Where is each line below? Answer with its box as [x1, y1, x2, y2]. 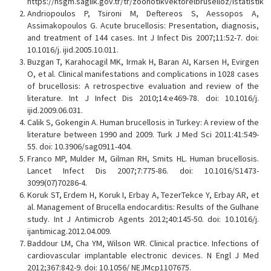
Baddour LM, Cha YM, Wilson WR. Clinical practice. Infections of [27, 238, 259, 249]
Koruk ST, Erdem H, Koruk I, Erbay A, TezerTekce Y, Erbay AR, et [27, 189, 259, 200]
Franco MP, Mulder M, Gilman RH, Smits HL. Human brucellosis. [27, 153, 259, 164]
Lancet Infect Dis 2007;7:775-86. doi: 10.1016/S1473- [27, 165, 259, 176]
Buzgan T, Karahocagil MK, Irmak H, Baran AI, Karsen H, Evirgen [27, 56, 259, 67]
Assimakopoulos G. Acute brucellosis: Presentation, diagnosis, [27, 20, 259, 31]
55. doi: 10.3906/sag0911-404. [27, 141, 132, 152]
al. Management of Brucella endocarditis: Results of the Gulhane [27, 201, 259, 212]
